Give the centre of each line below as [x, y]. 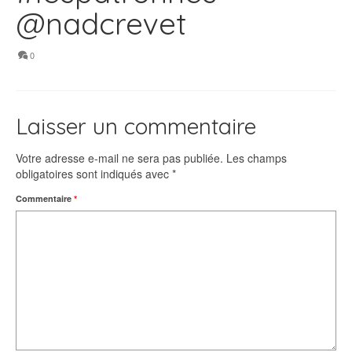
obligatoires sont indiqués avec [94, 174]
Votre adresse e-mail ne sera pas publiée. [119, 158]
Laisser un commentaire [136, 126]
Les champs [257, 158]
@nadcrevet [101, 24]
